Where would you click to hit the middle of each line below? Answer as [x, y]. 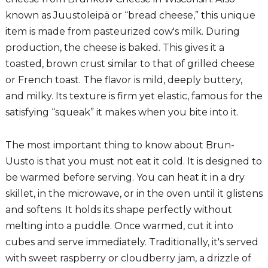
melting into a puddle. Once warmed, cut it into [119, 226]
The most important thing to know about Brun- [120, 145]
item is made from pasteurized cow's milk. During [122, 31]
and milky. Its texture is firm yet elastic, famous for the [134, 96]
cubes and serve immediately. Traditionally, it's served [132, 242]
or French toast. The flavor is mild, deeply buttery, [124, 80]
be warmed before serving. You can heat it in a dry [125, 177]
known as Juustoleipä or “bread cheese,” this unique [130, 15]
